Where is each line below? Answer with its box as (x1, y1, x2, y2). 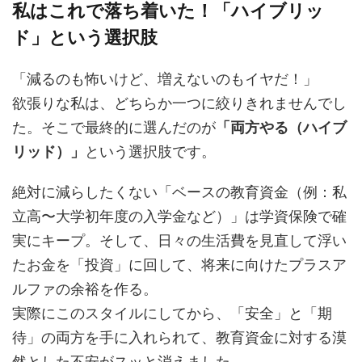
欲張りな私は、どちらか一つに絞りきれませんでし (12, 95, 347, 112)
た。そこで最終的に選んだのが (12, 119, 216, 136)
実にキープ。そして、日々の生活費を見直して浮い (12, 232, 347, 249)
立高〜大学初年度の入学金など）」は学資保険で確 (12, 208, 347, 225)
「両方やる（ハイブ (216, 119, 347, 136)
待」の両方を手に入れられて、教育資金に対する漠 (12, 329, 347, 346)
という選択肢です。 (85, 143, 216, 160)
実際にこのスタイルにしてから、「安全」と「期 (12, 305, 332, 322)
